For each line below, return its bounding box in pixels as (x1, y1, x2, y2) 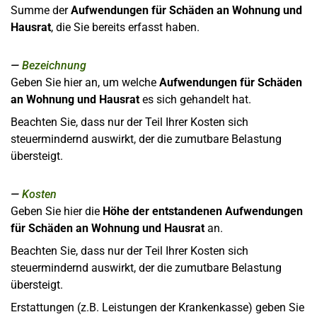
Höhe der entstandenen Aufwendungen (103, 204, 303, 218)
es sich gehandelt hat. (139, 93, 251, 106)
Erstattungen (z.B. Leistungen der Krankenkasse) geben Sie (11, 301, 304, 314)
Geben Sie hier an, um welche (11, 76, 159, 89)
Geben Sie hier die (11, 204, 103, 218)
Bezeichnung (22, 59, 86, 72)
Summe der (11, 4, 71, 17)
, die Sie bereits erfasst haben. (51, 21, 200, 34)
